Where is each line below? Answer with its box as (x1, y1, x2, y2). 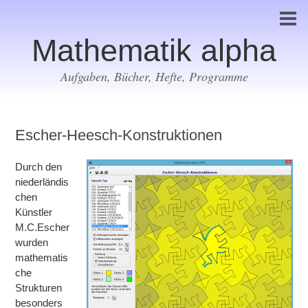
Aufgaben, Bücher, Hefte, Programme (60, 68, 248, 85)
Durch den (15, 162, 63, 173)
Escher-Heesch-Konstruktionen (15, 126, 223, 144)
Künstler (15, 207, 53, 218)
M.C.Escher (15, 222, 70, 233)
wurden (15, 237, 49, 248)
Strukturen (15, 283, 63, 294)
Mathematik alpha (32, 33, 276, 68)
